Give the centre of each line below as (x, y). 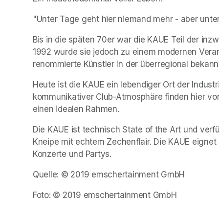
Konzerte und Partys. (72, 154)
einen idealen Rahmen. (76, 109)
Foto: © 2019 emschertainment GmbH (105, 195)
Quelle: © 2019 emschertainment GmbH (109, 175)
